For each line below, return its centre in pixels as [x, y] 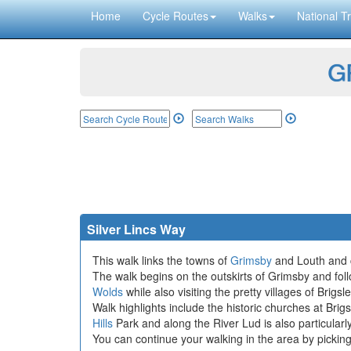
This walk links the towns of [161, 260]
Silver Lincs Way [136, 229]
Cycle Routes [175, 16]
